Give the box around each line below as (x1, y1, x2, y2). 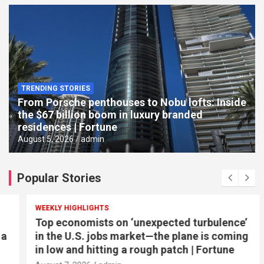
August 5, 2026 (18, 134, 74, 144)
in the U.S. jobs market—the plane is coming (24, 229, 237, 242)
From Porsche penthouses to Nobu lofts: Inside (18, 95, 246, 108)
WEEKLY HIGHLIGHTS (24, 203, 98, 212)
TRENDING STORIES (21, 84, 90, 93)
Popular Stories (17, 170, 101, 185)
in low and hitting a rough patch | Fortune (24, 243, 223, 256)
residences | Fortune (18, 120, 117, 133)
